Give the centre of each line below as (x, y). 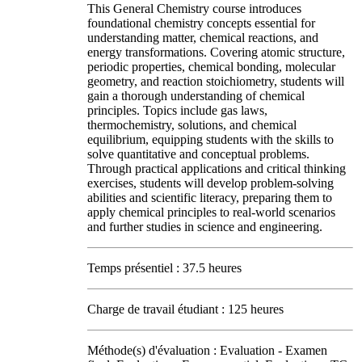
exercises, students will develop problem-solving (210, 183)
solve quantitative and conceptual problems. (198, 154)
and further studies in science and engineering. (205, 227)
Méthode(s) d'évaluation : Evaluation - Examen (207, 350)
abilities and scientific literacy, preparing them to (210, 198)
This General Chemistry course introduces (194, 8)
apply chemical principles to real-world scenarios (211, 212)
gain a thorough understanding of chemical (196, 96)
